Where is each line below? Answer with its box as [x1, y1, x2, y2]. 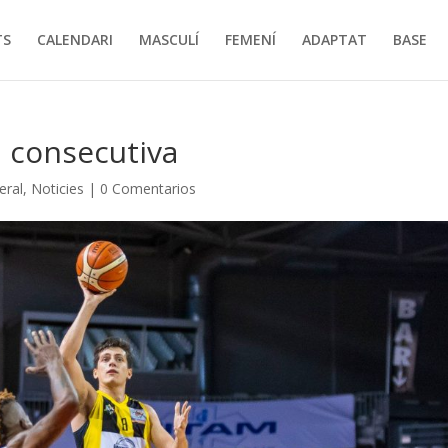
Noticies [31, 179, 85, 198]
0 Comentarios [100, 179, 197, 198]
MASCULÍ [138, 30, 199, 49]
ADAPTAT [301, 30, 367, 49]
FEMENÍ [224, 30, 276, 49]
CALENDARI [36, 30, 113, 49]
